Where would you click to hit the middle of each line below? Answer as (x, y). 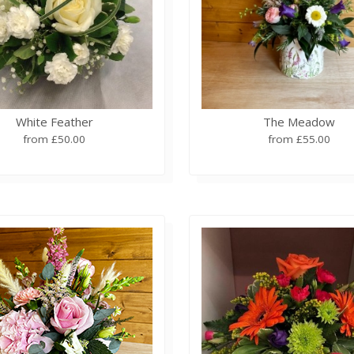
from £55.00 (299, 139)
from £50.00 (55, 139)
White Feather (54, 121)
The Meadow (299, 121)
